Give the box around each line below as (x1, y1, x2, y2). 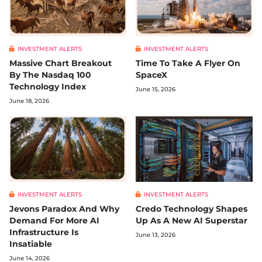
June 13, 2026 (136, 231, 175, 239)
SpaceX (136, 69, 167, 80)
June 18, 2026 (9, 96, 49, 105)
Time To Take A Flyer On (136, 57, 240, 68)
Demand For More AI (9, 215, 99, 226)
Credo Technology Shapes (136, 204, 247, 215)
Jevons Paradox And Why (9, 204, 119, 215)
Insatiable (9, 239, 52, 250)
